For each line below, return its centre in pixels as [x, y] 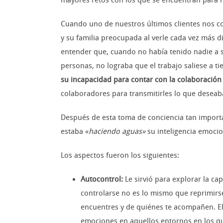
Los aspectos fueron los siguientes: [120, 156]
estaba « [75, 132]
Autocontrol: [102, 179]
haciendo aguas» [117, 132]
